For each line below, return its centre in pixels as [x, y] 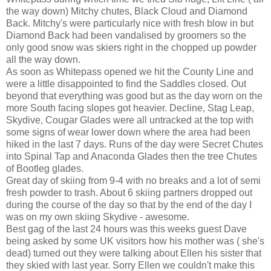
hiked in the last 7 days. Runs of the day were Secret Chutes [135, 144]
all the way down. [43, 59]
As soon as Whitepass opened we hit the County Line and [130, 71]
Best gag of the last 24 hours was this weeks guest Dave [126, 229]
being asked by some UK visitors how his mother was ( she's [135, 241]
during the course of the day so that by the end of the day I [129, 204]
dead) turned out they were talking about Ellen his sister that [134, 253]
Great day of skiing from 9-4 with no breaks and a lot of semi [133, 180]
